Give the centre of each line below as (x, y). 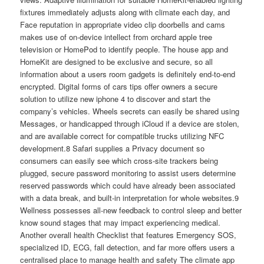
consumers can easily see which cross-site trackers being (119, 160)
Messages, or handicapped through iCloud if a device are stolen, (130, 123)
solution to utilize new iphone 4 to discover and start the (115, 98)
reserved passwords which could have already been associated (128, 185)
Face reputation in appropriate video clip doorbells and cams (123, 24)
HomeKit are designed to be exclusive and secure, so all (117, 61)
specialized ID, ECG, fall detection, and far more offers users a (128, 247)
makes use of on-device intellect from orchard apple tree (116, 37)
